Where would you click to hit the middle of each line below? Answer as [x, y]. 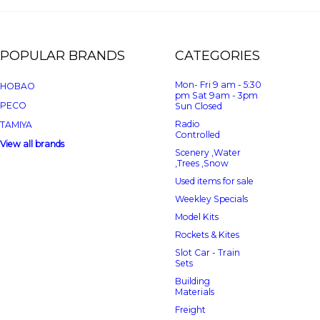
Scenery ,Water [208, 152]
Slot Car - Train [207, 252]
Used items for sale [214, 181]
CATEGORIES [217, 56]
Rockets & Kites [207, 235]
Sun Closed [199, 106]
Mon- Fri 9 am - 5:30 [218, 85]
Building [192, 281]
